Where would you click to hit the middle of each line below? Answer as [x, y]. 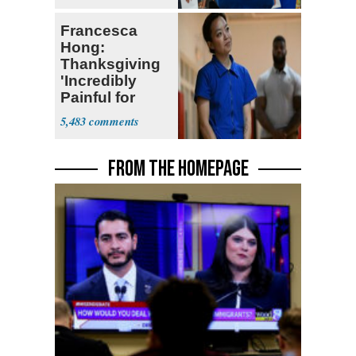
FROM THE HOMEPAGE [178, 169]
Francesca [99, 31]
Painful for [98, 98]
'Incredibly [99, 81]
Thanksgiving [110, 64]
